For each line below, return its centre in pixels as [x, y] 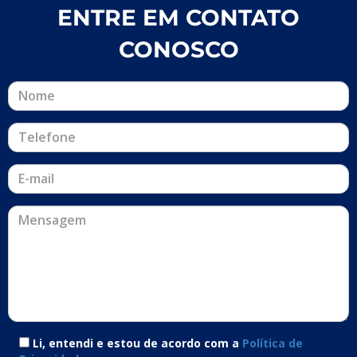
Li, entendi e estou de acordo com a [137, 343]
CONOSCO [178, 49]
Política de [273, 343]
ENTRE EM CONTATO [178, 17]
